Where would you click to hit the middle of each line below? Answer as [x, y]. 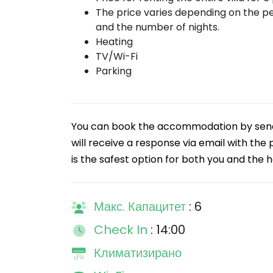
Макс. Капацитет [141, 207]
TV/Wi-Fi [117, 56]
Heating [114, 42]
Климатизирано [138, 253]
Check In [122, 230]
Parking [114, 71]
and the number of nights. [158, 27]
